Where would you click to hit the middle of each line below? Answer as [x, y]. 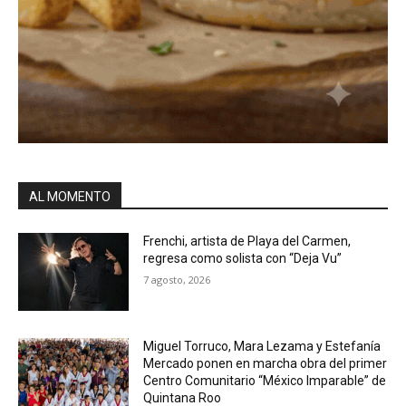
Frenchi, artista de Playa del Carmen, [247, 242]
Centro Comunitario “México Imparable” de [265, 381]
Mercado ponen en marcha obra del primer [266, 364]
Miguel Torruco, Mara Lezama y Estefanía [262, 347]
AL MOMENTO [70, 197]
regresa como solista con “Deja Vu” [243, 259]
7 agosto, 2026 [177, 280]
